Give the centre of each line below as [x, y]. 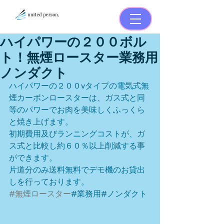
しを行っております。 [49, 182]
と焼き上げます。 [41, 122]
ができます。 [33, 158]
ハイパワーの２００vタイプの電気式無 [79, 86]
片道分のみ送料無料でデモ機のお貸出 [77, 170]
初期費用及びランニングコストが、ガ [77, 134]
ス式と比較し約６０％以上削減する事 [77, 146]
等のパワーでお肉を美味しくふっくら [77, 110]
